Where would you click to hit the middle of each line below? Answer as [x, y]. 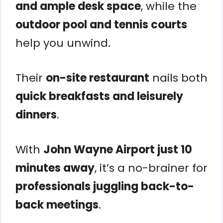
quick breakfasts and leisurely [99, 96]
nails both [178, 78]
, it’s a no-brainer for [151, 168]
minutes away [55, 168]
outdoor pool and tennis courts [101, 24]
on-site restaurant [98, 78]
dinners [36, 114]
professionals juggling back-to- [105, 186]
